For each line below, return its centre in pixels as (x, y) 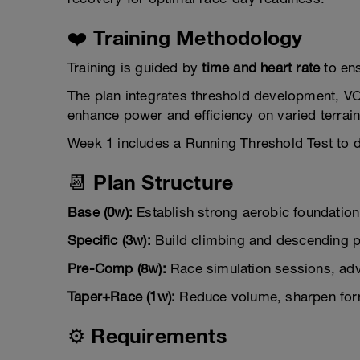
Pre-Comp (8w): (117, 269)
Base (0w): (100, 213)
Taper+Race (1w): (122, 297)
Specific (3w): (109, 241)
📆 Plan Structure (151, 182)
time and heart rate (261, 68)
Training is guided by (135, 68)
